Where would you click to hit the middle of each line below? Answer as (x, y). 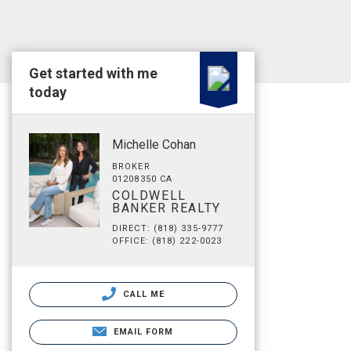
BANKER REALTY (166, 208)
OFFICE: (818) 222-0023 (167, 241)
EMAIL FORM (143, 332)
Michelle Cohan (154, 145)
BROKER (131, 166)
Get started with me (93, 73)
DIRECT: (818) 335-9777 (168, 228)
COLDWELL (149, 195)
